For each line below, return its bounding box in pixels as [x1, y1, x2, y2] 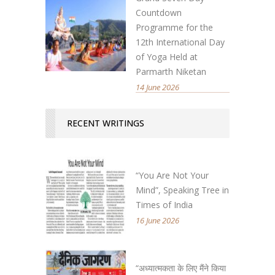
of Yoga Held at [136, 50, 198, 63]
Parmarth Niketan [136, 65, 206, 77]
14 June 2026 [136, 81, 179, 93]
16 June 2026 [136, 214, 179, 226]
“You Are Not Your [136, 169, 209, 181]
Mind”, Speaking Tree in [136, 184, 229, 196]
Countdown [136, 6, 182, 18]
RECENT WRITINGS [67, 117, 144, 129]
